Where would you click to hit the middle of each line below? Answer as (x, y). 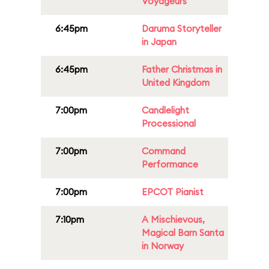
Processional (169, 123)
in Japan (159, 42)
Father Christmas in (182, 69)
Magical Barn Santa (183, 233)
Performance (170, 164)
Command (164, 151)
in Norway (163, 246)
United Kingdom (176, 83)
